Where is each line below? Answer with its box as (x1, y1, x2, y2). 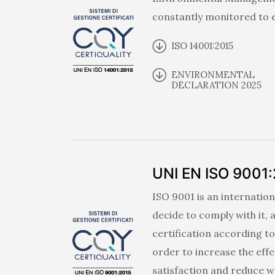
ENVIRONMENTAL (171, 68, 255, 80)
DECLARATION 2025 (171, 79, 261, 91)
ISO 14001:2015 (171, 39, 233, 52)
